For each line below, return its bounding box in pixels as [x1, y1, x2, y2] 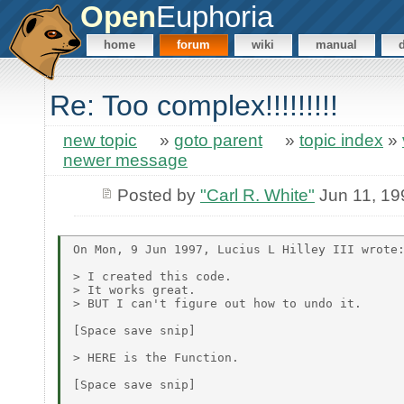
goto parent [174, 131, 262, 151]
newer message [63, 151, 188, 170]
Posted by [116, 185, 200, 205]
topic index [299, 131, 383, 151]
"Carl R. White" [199, 185, 315, 205]
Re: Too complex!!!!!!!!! [50, 89, 338, 123]
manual [316, 38, 358, 52]
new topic [63, 131, 137, 151]
